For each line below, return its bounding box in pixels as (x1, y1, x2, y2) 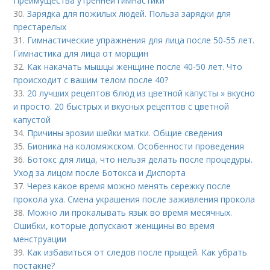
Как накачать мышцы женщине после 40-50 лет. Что (27, 60, 243, 72)
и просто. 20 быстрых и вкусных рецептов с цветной (13, 100, 230, 112)
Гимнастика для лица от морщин (13, 47, 149, 59)
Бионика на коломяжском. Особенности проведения (27, 140, 245, 152)
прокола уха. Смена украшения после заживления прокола (13, 193, 256, 205)
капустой (13, 113, 51, 125)
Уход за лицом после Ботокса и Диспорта (13, 166, 186, 178)
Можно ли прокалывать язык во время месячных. (27, 206, 233, 218)
